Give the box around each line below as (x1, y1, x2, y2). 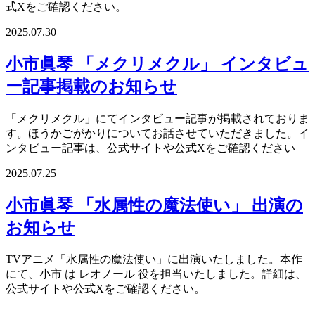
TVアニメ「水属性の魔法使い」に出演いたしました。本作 (6, 253, 302, 266)
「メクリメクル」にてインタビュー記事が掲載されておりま (6, 112, 309, 124)
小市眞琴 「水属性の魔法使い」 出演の (6, 195, 303, 214)
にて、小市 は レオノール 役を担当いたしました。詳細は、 (6, 268, 307, 281)
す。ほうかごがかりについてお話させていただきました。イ (6, 127, 309, 139)
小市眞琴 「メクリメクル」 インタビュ (6, 54, 309, 73)
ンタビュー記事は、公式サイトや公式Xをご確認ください (6, 141, 295, 154)
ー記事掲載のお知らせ (6, 77, 177, 96)
